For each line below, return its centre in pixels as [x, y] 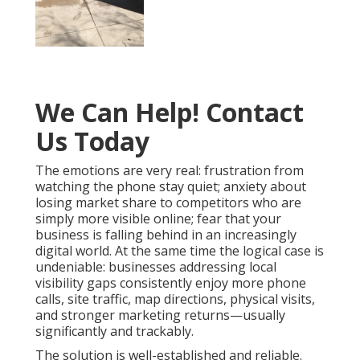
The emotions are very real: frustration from [170, 171]
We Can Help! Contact [170, 112]
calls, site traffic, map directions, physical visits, [175, 299]
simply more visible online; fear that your [158, 219]
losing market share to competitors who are [168, 203]
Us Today [92, 141]
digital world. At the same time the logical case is [180, 251]
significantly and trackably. [115, 331]
